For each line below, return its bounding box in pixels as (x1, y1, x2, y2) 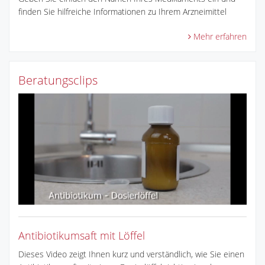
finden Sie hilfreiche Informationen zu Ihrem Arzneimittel (18, 5, 227, 17)
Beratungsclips (18, 72, 98, 88)
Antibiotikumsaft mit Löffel (18, 228, 145, 243)
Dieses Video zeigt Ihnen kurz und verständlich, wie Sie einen (18, 248, 244, 260)
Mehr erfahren (193, 30, 247, 42)
